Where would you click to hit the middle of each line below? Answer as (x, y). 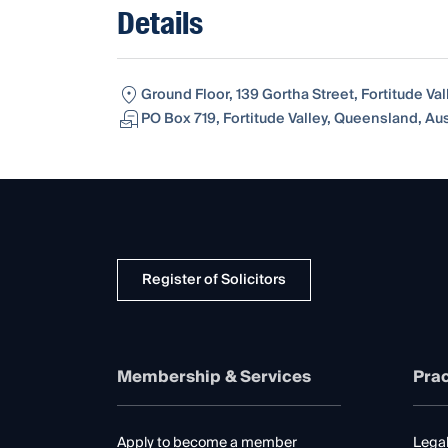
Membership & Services (214, 376)
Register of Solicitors (214, 279)
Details (160, 23)
